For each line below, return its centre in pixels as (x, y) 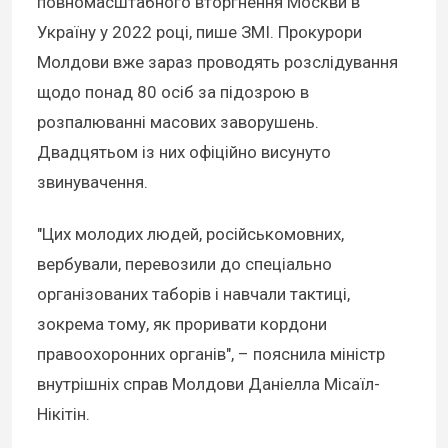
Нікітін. (63, 414)
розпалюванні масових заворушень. (178, 122)
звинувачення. (92, 182)
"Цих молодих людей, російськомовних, (190, 234)
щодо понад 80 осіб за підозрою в (173, 92)
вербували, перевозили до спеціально (184, 264)
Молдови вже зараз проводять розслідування (217, 62)
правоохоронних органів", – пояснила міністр (211, 354)
